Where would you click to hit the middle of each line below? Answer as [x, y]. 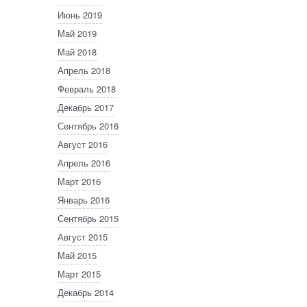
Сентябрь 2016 [88, 126]
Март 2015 [79, 274]
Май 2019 [77, 33]
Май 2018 [77, 52]
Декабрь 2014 [86, 292]
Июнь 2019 [80, 15]
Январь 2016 [84, 200]
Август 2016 [83, 144]
